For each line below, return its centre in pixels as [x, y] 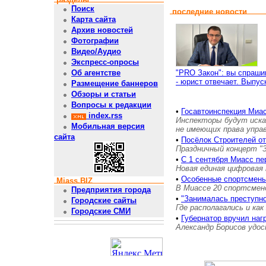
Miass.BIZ [75, 181]
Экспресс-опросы [105, 62]
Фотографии [95, 41]
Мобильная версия [108, 126]
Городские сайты [104, 201]
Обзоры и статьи [104, 94]
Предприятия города [111, 190]
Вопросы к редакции [111, 105]
